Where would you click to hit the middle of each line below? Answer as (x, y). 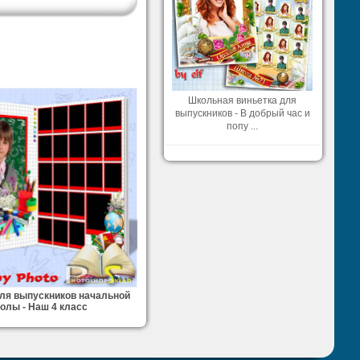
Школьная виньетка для (242, 100)
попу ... (242, 126)
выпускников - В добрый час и (242, 113)
